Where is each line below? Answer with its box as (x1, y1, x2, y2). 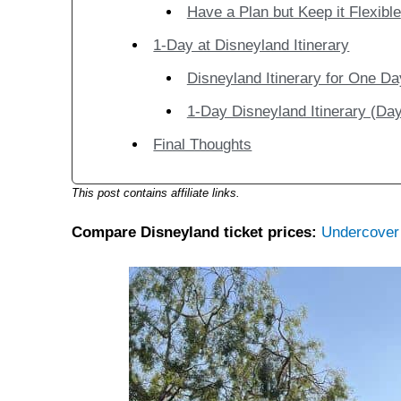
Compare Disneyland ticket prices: (72, 223, 317, 241)
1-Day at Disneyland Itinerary (153, 37, 350, 55)
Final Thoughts (153, 136, 252, 154)
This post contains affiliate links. (72, 186, 240, 200)
